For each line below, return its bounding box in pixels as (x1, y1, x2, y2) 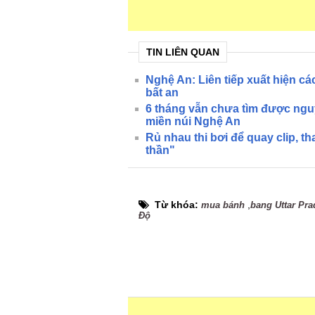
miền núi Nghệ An (146, 115, 240, 127)
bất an (146, 86, 179, 98)
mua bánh (201, 200, 245, 210)
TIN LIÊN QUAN (146, 46, 219, 58)
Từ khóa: (155, 199, 201, 210)
